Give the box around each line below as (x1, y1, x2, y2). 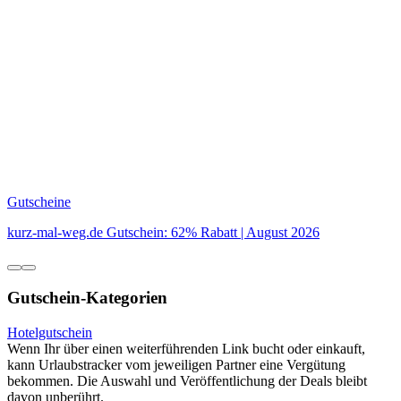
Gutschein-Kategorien (7, 288, 167, 308)
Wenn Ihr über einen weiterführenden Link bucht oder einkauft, (7, 340, 365, 356)
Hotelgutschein (7, 324, 92, 340)
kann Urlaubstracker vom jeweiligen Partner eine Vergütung (7, 356, 346, 372)
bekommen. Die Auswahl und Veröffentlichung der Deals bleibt (7, 372, 367, 388)
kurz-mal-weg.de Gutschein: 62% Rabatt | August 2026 (7, 225, 320, 241)
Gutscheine (7, 194, 71, 210)
